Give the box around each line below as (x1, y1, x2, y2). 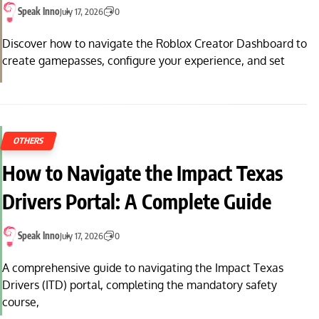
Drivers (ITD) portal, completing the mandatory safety (2, 277, 277, 292)
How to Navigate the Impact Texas (2, 160, 283, 186)
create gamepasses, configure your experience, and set (2, 53, 285, 68)
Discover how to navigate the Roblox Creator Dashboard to (2, 36, 307, 51)
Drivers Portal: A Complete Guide (2, 189, 271, 214)
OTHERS (12, 135, 46, 147)
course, (2, 294, 39, 309)
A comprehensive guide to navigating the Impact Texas (2, 260, 283, 275)
